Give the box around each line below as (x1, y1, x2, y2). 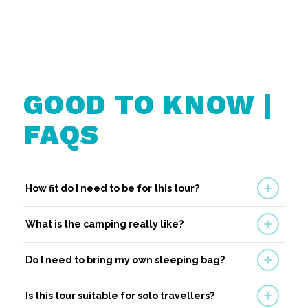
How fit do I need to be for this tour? (25, 182, 199, 194)
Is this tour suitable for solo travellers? (25, 289, 214, 301)
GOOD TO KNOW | (23, 88, 274, 121)
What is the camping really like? (25, 218, 184, 230)
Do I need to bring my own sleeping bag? (25, 254, 225, 265)
